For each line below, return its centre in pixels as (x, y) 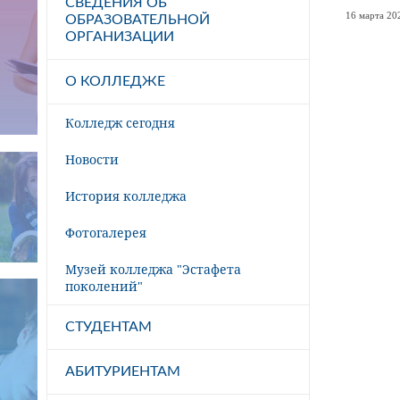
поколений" (104, 286)
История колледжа (126, 196)
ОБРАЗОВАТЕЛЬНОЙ (137, 19)
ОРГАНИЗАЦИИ (120, 36)
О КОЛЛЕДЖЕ (115, 81)
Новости (92, 159)
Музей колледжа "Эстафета (153, 269)
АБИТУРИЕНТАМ (123, 371)
